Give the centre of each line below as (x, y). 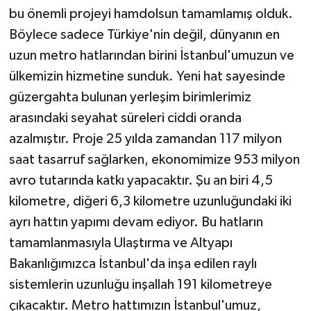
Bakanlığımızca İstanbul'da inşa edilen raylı (133, 263)
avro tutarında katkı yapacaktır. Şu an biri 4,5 (141, 180)
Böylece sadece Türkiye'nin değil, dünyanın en (144, 34)
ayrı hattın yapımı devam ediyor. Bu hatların (136, 222)
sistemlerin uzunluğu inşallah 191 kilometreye (140, 284)
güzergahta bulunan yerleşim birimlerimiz (130, 97)
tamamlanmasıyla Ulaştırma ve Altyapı (120, 243)
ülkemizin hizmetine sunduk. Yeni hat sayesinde (147, 76)
